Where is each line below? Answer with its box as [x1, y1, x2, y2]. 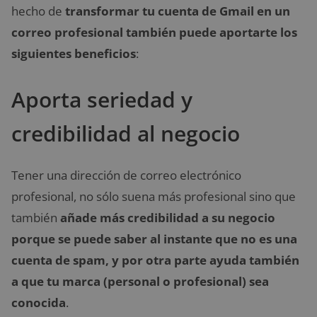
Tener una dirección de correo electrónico [11, 166, 241, 183]
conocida [11, 294, 66, 311]
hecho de [11, 3, 62, 20]
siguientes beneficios [11, 45, 136, 62]
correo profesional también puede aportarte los [11, 24, 297, 41]
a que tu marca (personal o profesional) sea [11, 272, 269, 289]
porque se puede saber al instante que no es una [11, 230, 297, 247]
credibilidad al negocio [11, 118, 240, 148]
